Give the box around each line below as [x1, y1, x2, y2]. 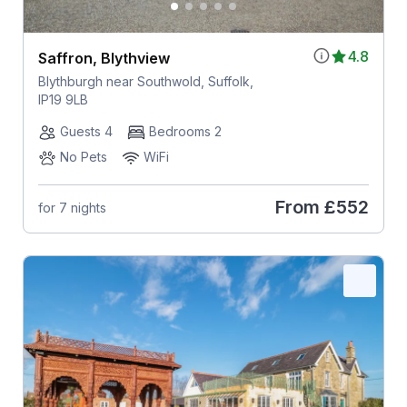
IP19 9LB [37, 92, 88, 108]
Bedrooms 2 [148, 124, 222, 140]
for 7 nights [37, 199, 106, 215]
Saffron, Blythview [37, 49, 170, 68]
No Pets [59, 149, 107, 165]
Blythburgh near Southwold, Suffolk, [37, 74, 253, 90]
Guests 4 [59, 124, 113, 140]
